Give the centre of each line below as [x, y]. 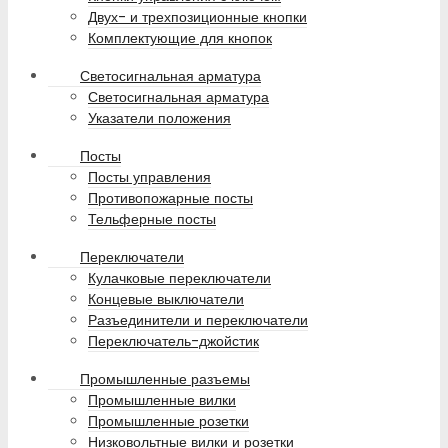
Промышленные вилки [162, 399]
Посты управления [149, 176]
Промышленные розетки [168, 420]
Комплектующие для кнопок [180, 37]
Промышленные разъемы [165, 378]
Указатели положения [159, 117]
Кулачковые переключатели [179, 277]
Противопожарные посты [170, 197]
